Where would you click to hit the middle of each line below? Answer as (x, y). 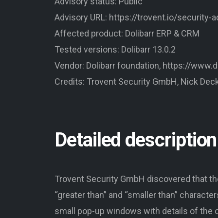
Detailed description (136, 140)
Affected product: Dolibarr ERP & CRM (127, 33)
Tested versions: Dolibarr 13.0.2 (115, 49)
